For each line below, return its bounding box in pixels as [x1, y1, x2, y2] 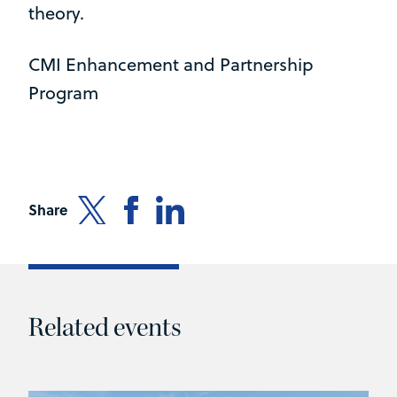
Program [28, 80, 98, 106]
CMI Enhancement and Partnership [28, 51, 314, 78]
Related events [28, 310, 181, 345]
